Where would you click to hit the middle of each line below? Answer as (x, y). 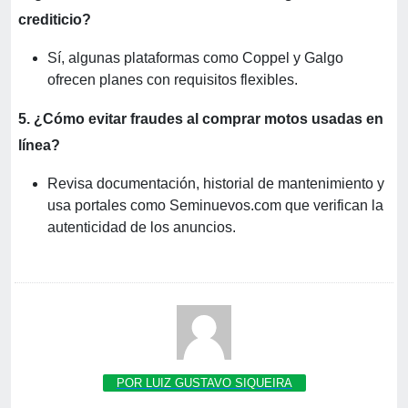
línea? (39, 146)
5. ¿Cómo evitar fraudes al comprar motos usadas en (201, 119)
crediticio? (55, 20)
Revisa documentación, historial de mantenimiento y (216, 184)
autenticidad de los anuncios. (142, 228)
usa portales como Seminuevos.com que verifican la (215, 206)
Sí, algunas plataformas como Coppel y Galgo (195, 58)
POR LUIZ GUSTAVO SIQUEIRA (204, 383)
